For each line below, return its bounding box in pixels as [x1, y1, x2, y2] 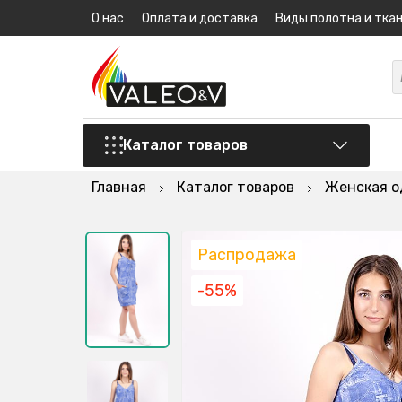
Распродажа [197, 245, 296, 265]
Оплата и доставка [142, 11, 258, 26]
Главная [92, 179, 146, 196]
